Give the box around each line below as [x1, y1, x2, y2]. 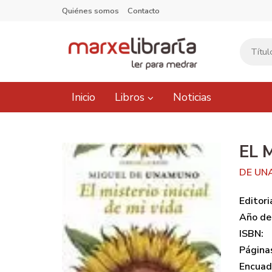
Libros [115, 90, 148, 104]
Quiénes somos [62, 5, 119, 16]
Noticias [173, 90, 211, 104]
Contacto [127, 5, 160, 16]
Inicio [72, 90, 95, 104]
